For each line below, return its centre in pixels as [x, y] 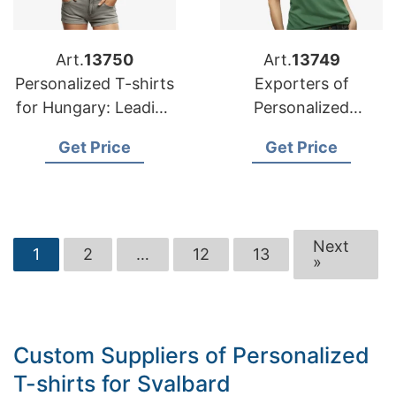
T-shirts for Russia [301, 155]
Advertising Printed [301, 131]
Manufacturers [95, 131]
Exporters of [301, 84]
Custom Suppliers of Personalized [191, 355]
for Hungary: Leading [95, 107]
